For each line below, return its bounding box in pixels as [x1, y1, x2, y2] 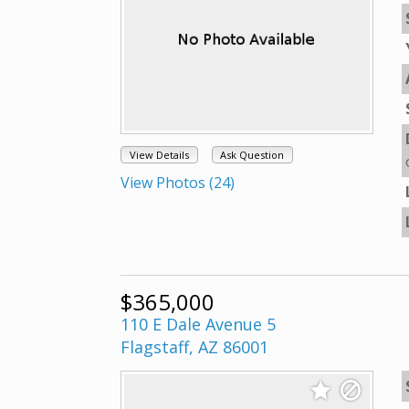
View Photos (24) [121, 173, 235, 194]
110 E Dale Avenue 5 [121, 313, 276, 335]
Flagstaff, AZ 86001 [121, 336, 268, 358]
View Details [129, 148, 189, 163]
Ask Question [220, 148, 285, 163]
